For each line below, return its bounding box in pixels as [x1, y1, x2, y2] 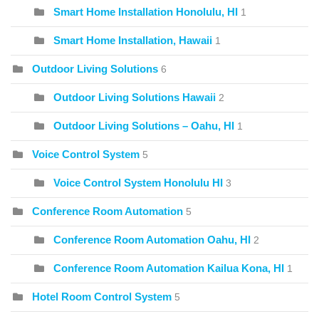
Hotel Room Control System [32, 291, 172, 303]
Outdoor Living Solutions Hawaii [53, 91, 216, 104]
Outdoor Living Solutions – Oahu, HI [53, 120, 234, 132]
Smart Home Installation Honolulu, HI [53, 6, 238, 19]
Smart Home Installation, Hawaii [53, 34, 212, 47]
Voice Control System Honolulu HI [53, 177, 223, 189]
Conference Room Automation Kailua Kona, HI [53, 262, 284, 275]
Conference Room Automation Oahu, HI [53, 234, 251, 246]
